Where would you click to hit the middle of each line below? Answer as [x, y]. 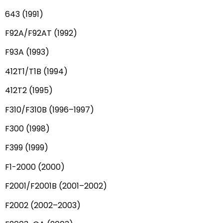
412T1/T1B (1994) [36, 71]
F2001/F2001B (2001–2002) [56, 186]
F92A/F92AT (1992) [41, 33]
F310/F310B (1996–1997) [50, 110]
